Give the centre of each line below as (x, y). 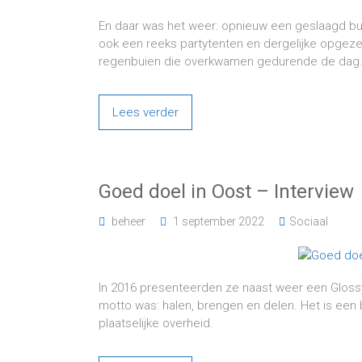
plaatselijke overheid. (156, 323)
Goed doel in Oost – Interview (226, 192)
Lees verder (145, 112)
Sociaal (309, 221)
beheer (128, 221)
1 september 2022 (219, 221)
